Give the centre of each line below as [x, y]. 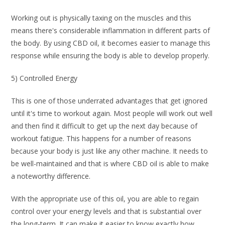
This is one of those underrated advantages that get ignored [109, 101]
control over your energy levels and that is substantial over [106, 211]
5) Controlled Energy [44, 78]
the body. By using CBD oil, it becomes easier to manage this [111, 43]
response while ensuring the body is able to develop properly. [110, 56]
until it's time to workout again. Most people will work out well [112, 114]
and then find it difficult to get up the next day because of [104, 126]
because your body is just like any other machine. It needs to [110, 151]
